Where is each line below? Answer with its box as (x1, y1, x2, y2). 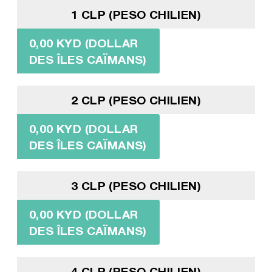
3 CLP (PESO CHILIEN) (70, 178, 201, 192)
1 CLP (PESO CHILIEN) (70, 7, 201, 21)
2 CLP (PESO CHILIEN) (70, 92, 201, 107)
